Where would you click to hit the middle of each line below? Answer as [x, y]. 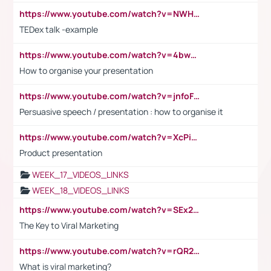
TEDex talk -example [59, 29]
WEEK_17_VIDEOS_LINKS [80, 174]
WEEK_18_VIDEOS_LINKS [81, 190]
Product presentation [61, 152]
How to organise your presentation [86, 70]
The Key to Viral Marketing [69, 225]
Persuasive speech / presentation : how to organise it [121, 111]
